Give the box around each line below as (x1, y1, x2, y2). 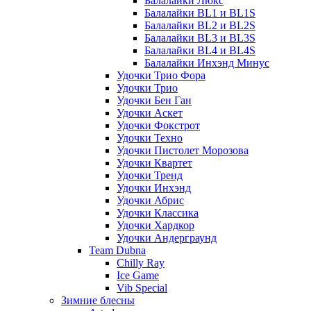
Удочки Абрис (117, 194, 184, 206)
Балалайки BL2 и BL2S (144, 19, 255, 31)
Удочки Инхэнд (117, 181, 191, 194)
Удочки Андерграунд (117, 231, 217, 244)
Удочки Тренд (117, 169, 183, 181)
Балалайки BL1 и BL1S (144, 6, 255, 19)
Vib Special (117, 281, 167, 294)
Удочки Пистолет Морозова (117, 144, 249, 156)
